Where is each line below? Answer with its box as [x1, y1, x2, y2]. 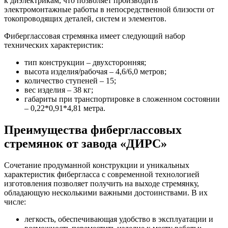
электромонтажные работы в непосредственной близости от [4, 5, 214, 14]
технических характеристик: [4, 40, 103, 49]
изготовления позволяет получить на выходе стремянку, [4, 179, 199, 188]
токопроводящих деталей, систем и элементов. [4, 14, 166, 23]
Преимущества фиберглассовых [4, 123, 182, 136]
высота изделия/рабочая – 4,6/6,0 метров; [24, 67, 166, 76]
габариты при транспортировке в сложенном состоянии [24, 94, 220, 103]
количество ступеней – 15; [24, 76, 116, 85]
